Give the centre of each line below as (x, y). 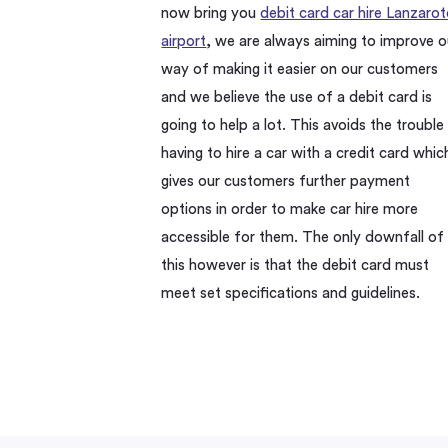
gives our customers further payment (286, 181)
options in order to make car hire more (290, 209)
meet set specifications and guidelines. (291, 293)
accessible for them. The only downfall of (303, 237)
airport (184, 41)
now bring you (211, 13)
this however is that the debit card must (295, 265)
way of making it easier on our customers (300, 69)
